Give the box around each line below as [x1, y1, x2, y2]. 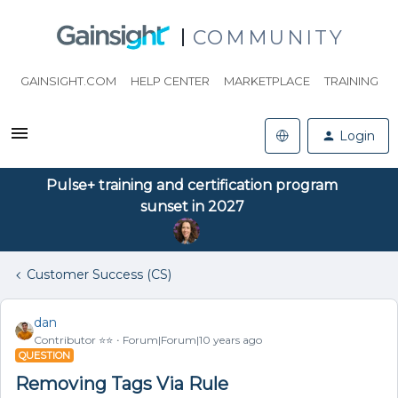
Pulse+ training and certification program [46, 177, 338, 194]
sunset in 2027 [139, 198, 244, 215]
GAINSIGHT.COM [20, 74, 116, 88]
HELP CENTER [130, 74, 210, 88]
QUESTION [19, 349, 70, 362]
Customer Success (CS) [27, 267, 171, 283]
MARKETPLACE [223, 74, 310, 88]
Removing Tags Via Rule [15, 373, 228, 394]
